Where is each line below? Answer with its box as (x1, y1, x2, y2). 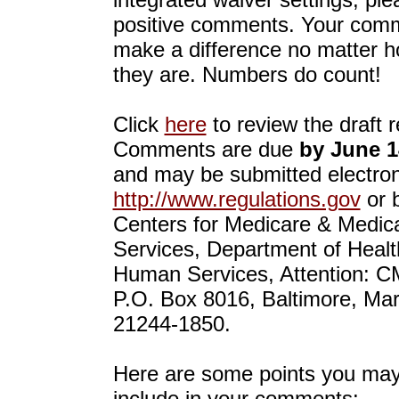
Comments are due (112, 137, 299, 161)
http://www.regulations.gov (112, 187, 361, 211)
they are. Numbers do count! (112, 62, 381, 86)
